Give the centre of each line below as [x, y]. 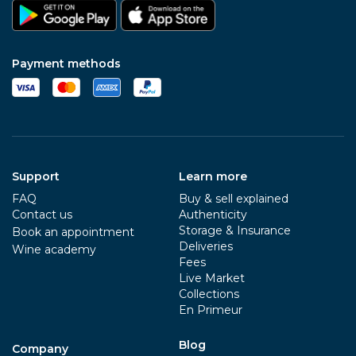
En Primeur [211, 310]
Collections [209, 294]
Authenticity [213, 215]
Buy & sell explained [234, 199]
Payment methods [66, 64]
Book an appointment [73, 232]
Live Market [212, 278]
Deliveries [206, 246]
